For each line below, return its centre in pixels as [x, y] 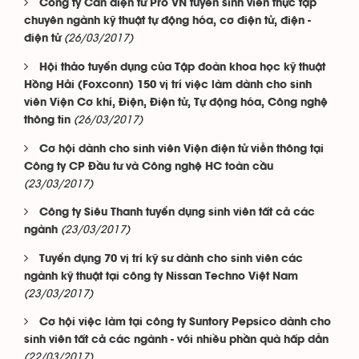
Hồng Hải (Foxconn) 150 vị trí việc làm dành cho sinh [168, 85]
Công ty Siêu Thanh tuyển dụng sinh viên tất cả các [177, 213]
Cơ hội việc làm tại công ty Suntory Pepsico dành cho [185, 323]
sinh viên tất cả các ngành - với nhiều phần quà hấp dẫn [176, 340]
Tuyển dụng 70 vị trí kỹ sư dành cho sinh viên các [171, 259]
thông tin [47, 121]
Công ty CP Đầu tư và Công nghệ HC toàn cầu [149, 167]
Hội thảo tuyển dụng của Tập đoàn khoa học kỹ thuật [182, 68]
